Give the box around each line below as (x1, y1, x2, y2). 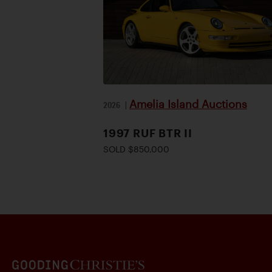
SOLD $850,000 (103, 144, 169, 154)
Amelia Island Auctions (129, 98, 247, 110)
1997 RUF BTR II (103, 127, 192, 139)
